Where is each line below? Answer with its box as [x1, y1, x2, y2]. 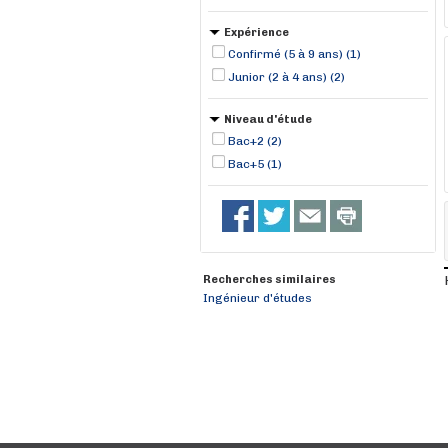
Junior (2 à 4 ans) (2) [228, 70, 345, 84]
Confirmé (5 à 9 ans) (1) [228, 47, 361, 61]
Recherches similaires [203, 273, 336, 286]
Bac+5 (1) [228, 157, 282, 171]
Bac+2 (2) [228, 134, 282, 148]
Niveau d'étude [224, 113, 312, 126]
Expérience [224, 26, 289, 39]
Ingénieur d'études [203, 291, 312, 305]
